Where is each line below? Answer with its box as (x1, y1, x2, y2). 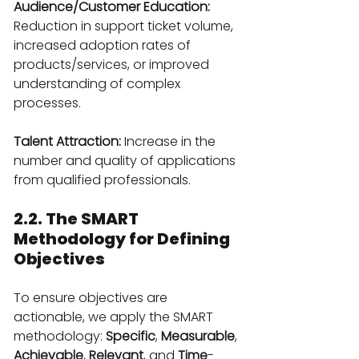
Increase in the (121, 131, 219, 151)
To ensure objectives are (14, 288, 171, 307)
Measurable (161, 326, 235, 345)
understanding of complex (14, 74, 184, 93)
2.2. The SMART (14, 207, 142, 230)
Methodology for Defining (14, 227, 233, 250)
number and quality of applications (14, 151, 239, 170)
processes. (14, 93, 81, 112)
